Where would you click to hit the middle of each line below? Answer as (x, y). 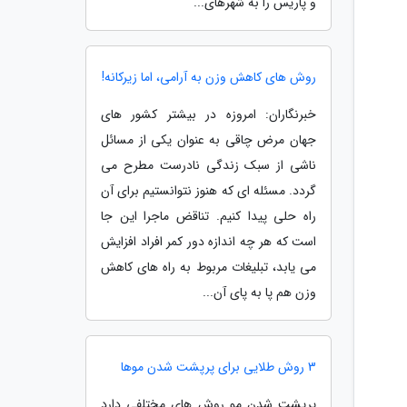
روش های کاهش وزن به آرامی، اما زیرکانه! (209, 77)
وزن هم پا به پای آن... (259, 293)
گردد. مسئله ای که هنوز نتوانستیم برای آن (208, 191)
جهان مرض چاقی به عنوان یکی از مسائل (208, 140)
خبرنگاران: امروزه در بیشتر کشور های (208, 114)
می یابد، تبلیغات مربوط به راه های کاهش (208, 267)
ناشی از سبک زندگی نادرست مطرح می (208, 165)
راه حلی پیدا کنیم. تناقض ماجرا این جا (208, 216)
